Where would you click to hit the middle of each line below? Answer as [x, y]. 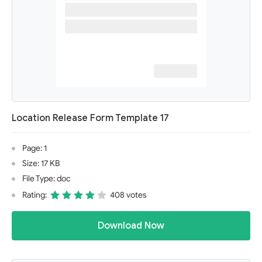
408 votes [128, 195]
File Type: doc [46, 179]
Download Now [131, 226]
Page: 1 [35, 148]
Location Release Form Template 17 [90, 118]
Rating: [35, 195]
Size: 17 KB [41, 163]
